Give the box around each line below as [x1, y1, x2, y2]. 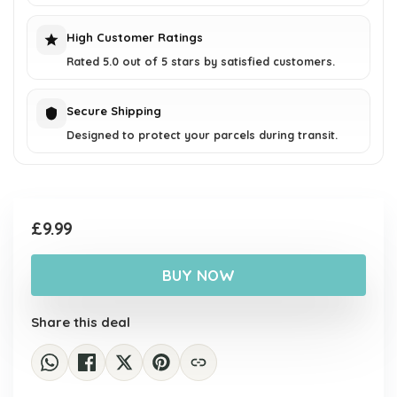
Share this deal [31, 314, 130, 331]
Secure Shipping [66, 104, 161, 119]
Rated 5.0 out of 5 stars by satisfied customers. [66, 54, 335, 69]
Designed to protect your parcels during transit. [66, 128, 338, 143]
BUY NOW [162, 266, 235, 285]
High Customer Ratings [66, 30, 203, 45]
